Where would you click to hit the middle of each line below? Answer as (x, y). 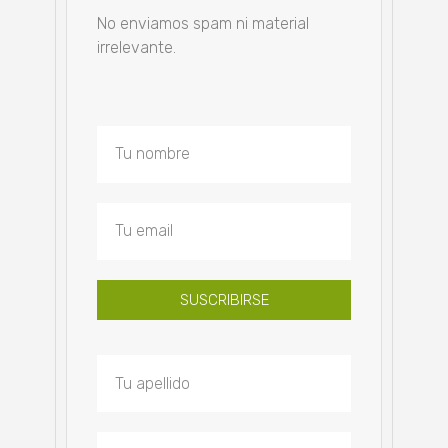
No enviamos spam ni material (203, 23)
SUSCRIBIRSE (224, 300)
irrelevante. (136, 47)
